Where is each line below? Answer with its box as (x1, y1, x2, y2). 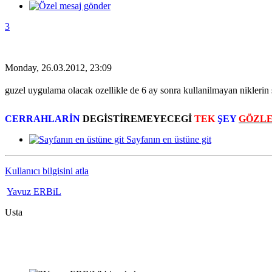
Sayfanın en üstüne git (126, 134, 211, 144)
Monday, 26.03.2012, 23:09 (5, 63, 112, 73)
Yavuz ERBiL (7, 186, 61, 197)
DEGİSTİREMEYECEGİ (80, 113, 192, 124)
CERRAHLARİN (5, 113, 80, 124)
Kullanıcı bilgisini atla (5, 165, 89, 176)
